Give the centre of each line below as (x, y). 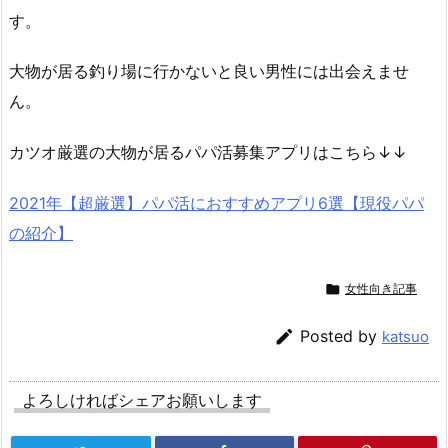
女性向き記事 (381, 288)
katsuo (405, 336)
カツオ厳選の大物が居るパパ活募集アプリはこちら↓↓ (208, 152)
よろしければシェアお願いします (142, 399)
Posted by (341, 335)
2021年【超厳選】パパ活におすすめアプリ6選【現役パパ (216, 202)
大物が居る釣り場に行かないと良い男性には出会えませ (209, 71)
